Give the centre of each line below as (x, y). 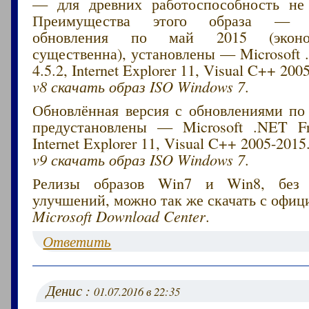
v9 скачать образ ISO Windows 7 (139, 159)
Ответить (77, 241)
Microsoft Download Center (119, 216)
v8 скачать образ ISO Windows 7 (139, 86)
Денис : (70, 290)
